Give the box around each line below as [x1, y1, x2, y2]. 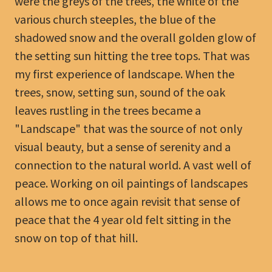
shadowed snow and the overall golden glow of [15, 30, 256, 45]
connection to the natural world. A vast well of [15, 157, 251, 172]
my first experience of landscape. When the [15, 66, 234, 81]
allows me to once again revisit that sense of [15, 194, 240, 209]
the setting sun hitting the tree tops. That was [15, 48, 250, 63]
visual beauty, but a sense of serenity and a [15, 139, 231, 154]
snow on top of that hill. [15, 230, 140, 245]
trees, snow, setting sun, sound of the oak [15, 84, 225, 100]
